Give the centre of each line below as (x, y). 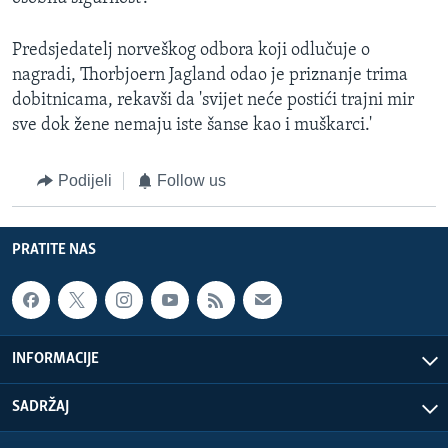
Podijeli (84, 181)
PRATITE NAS (54, 249)
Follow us (191, 181)
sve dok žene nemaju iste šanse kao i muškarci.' (192, 126)
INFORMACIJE (55, 359)
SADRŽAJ (40, 407)
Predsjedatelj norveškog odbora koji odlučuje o (191, 51)
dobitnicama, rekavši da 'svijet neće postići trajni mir (213, 101)
